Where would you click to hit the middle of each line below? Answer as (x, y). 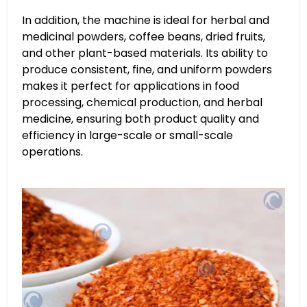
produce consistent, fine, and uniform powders (147, 70)
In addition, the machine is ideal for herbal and (146, 20)
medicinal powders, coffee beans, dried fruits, (144, 37)
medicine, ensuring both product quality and (140, 119)
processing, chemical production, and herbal (142, 102)
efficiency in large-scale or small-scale (127, 135)
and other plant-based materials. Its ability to (145, 53)
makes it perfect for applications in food (131, 86)
